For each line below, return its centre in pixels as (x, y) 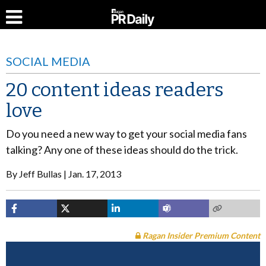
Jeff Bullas (40, 174)
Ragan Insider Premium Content (200, 235)
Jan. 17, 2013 (95, 174)
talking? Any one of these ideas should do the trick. (122, 150)
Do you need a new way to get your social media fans (126, 134)
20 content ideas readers (115, 90)
